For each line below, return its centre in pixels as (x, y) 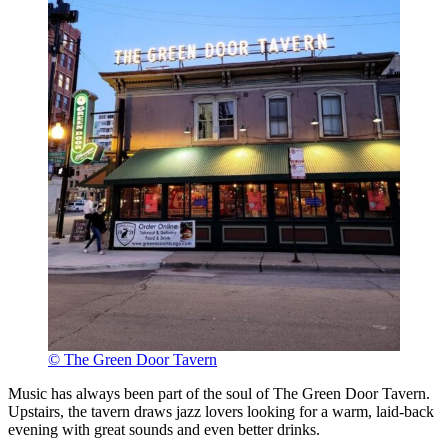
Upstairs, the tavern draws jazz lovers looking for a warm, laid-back (221, 411)
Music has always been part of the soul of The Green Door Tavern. (219, 393)
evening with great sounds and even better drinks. (164, 429)
